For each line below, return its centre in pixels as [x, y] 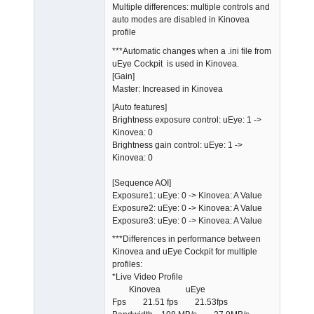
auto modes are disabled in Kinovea [181, 20]
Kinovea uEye [159, 290]
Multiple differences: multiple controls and [191, 7]
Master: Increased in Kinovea [168, 89]
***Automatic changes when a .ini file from [192, 51]
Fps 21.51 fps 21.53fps [170, 302]
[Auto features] [139, 108]
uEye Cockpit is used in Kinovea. [176, 63]
